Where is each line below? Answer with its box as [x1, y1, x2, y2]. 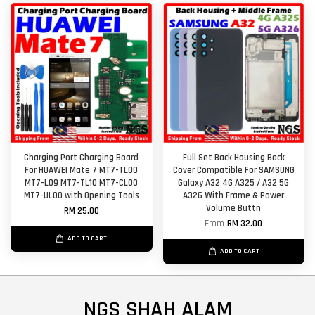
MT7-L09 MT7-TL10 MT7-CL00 [25, 177, 139, 189]
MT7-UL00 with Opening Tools [23, 190, 139, 202]
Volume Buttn [206, 202, 262, 214]
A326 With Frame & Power [183, 190, 285, 202]
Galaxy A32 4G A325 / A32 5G [178, 177, 290, 189]
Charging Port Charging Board [24, 152, 139, 164]
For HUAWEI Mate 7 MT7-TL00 [25, 165, 139, 176]
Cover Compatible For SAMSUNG [172, 165, 295, 176]
